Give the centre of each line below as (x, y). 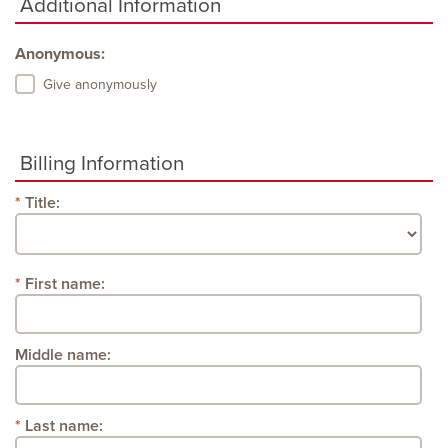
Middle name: (63, 354)
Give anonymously (100, 84)
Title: (42, 202)
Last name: (64, 425)
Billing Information (102, 163)
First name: (65, 283)
